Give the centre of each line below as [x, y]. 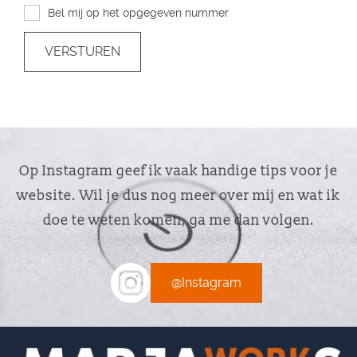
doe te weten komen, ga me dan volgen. [178, 220]
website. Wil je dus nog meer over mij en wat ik [178, 195]
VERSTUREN [82, 51]
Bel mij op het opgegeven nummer [138, 13]
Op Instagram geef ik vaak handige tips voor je [178, 171]
